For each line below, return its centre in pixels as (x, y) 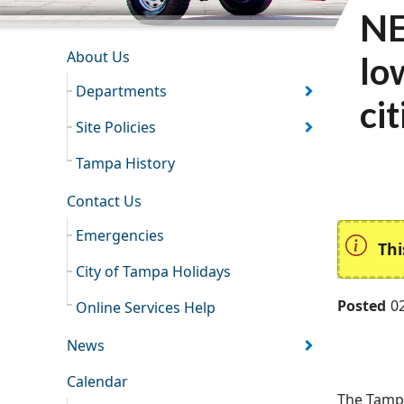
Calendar (97, 382)
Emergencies (120, 236)
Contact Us (104, 202)
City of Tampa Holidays (154, 272)
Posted (362, 306)
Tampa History (126, 164)
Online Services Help (146, 308)
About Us (98, 57)
